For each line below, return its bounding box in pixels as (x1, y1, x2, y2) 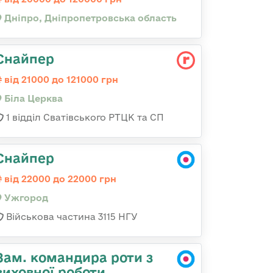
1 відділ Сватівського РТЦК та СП (4, 112, 164, 122)
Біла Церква (2, 93, 63, 104)
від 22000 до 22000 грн (2, 174, 116, 184)
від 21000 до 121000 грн (2, 74, 118, 85)
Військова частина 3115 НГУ (4, 211, 138, 222)
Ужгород (2, 193, 48, 203)
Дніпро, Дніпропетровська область (2, 13, 177, 23)
